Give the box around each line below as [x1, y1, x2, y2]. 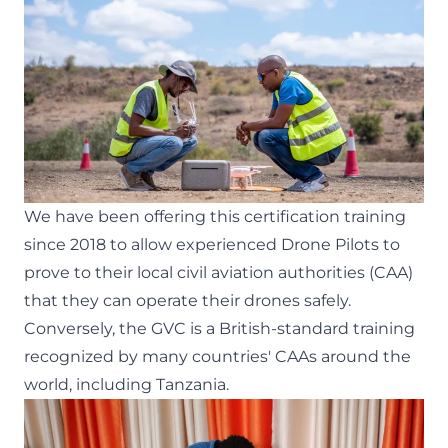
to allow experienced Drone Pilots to [106, 235, 400, 254]
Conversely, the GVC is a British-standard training [24, 319, 415, 338]
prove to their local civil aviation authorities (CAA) [24, 263, 413, 282]
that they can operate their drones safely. [24, 291, 351, 310]
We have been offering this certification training [24, 207, 406, 226]
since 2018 [24, 235, 106, 254]
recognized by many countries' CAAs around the [24, 347, 411, 366]
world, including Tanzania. [24, 375, 233, 394]
